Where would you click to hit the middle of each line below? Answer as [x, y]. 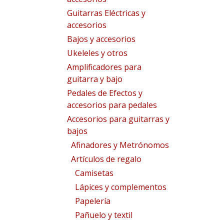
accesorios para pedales [112, 105]
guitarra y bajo [95, 79]
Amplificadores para [104, 67]
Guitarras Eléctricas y [106, 13]
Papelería [93, 201]
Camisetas [94, 173]
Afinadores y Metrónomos [120, 145]
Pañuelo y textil [104, 215]
